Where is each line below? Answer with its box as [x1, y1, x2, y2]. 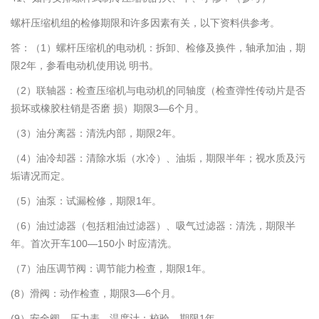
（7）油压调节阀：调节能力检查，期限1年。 [11, 263, 211, 275]
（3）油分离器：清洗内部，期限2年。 [11, 127, 182, 140]
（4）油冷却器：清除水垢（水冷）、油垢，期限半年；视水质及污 [11, 152, 305, 164]
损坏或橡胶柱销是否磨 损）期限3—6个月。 [11, 103, 204, 115]
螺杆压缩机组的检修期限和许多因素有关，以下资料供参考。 [11, 17, 280, 29]
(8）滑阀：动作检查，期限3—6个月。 [11, 288, 181, 300]
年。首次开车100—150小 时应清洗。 [11, 238, 177, 250]
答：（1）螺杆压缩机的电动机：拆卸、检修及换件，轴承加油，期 [11, 42, 305, 54]
